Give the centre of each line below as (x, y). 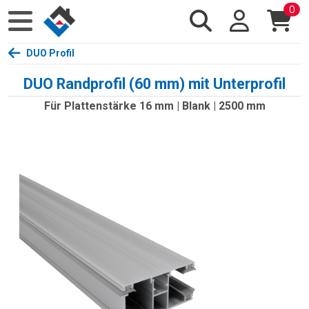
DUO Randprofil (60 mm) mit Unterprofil (154, 84)
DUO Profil (50, 53)
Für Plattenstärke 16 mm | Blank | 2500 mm (154, 106)
